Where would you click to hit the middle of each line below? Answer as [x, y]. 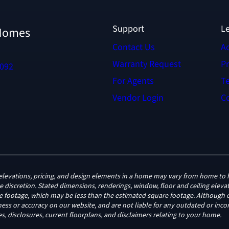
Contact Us [134, 48]
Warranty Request [147, 64]
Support [129, 29]
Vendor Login [138, 98]
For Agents [133, 81]
